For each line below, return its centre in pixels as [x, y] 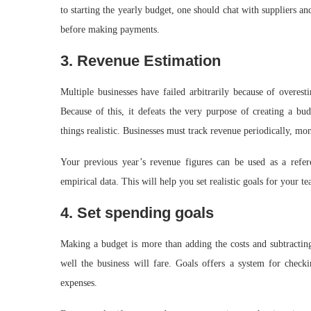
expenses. [79, 283]
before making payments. [110, 30]
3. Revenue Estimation [141, 61]
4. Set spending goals [137, 213]
